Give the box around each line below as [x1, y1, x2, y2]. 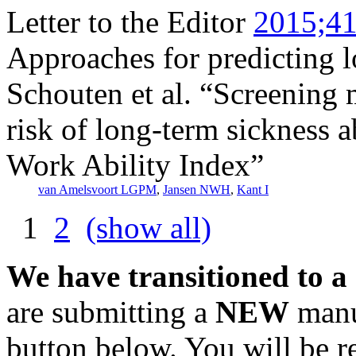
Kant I [237, 182, 269, 196]
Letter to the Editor [6, 4, 246, 39]
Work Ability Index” [6, 147, 264, 182]
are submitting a [6, 294, 215, 329]
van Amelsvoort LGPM [38, 182, 157, 196]
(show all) [86, 210, 211, 245]
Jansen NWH [163, 182, 230, 196]
